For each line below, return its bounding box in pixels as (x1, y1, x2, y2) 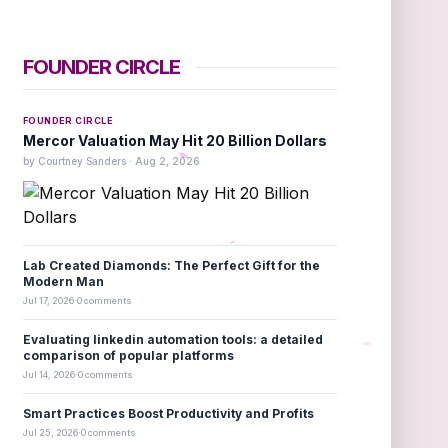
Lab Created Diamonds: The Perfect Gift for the (22, 258, 320, 273)
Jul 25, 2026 (22, 427, 78, 438)
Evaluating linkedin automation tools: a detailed (22, 332, 323, 347)
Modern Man (22, 274, 104, 289)
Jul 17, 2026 (22, 295, 74, 306)
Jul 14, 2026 (22, 369, 75, 380)
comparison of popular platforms (22, 348, 234, 363)
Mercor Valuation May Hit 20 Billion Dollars (22, 132, 327, 149)
